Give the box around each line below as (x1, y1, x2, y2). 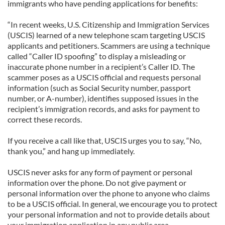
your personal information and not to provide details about (8, 209, 210, 219)
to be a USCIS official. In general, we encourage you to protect (8, 199, 217, 208)
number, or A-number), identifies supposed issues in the (8, 93, 198, 103)
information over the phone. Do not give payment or (8, 178, 186, 187)
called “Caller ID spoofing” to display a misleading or (8, 51, 186, 61)
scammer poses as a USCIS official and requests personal (8, 72, 201, 82)
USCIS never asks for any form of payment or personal (8, 167, 192, 177)
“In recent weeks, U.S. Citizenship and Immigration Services (8, 20, 209, 29)
